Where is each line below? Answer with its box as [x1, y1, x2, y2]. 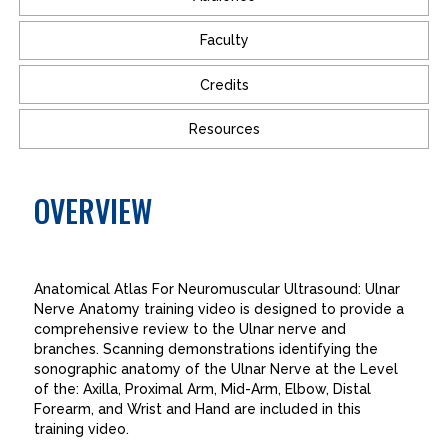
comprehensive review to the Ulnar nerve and [34, 320, 347, 337]
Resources [188, 121, 260, 138]
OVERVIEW [34, 187, 153, 233]
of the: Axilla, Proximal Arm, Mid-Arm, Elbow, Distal [34, 380, 372, 397]
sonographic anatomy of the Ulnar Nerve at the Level [34, 360, 399, 377]
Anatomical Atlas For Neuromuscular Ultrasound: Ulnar [34, 280, 401, 297]
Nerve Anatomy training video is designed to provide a [34, 300, 405, 317]
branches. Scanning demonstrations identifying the [34, 340, 379, 357]
